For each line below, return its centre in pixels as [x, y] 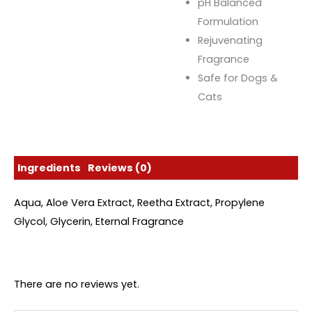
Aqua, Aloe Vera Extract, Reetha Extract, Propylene [139, 202]
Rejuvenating [230, 40]
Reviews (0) [120, 167]
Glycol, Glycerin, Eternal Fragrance [99, 221]
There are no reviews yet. [77, 284]
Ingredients [49, 167]
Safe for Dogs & [237, 78]
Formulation [228, 21]
